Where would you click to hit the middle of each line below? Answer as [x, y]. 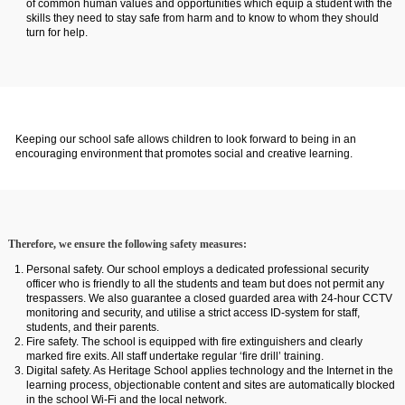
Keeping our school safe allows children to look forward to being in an [185, 139]
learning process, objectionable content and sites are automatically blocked [210, 385]
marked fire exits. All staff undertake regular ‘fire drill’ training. [174, 356]
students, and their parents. [92, 327]
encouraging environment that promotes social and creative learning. [184, 154]
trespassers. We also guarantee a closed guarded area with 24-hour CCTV [209, 298]
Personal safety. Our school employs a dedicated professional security [197, 269]
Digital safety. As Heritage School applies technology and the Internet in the [209, 371]
